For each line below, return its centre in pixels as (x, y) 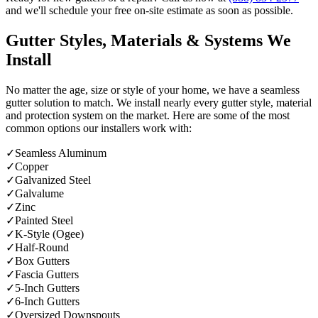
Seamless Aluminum (61, 153)
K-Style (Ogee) (49, 234)
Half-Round (42, 248)
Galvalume (39, 194)
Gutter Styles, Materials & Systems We (148, 41)
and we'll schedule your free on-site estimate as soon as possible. (149, 11)
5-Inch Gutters (47, 288)
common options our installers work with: (99, 128)
